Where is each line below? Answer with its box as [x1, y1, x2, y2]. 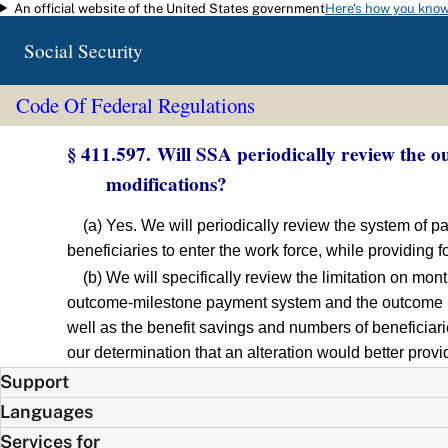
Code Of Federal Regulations [15, 91, 255, 120]
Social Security [24, 38, 143, 63]
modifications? [105, 169, 227, 198]
